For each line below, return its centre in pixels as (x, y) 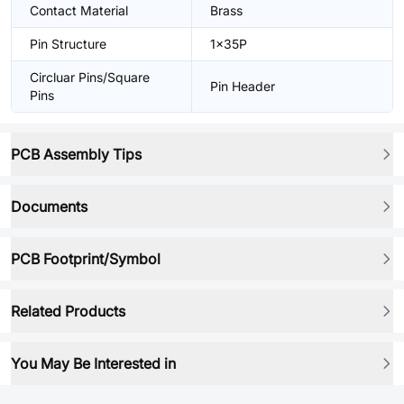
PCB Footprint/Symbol (86, 259)
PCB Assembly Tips (76, 154)
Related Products (68, 311)
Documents (49, 207)
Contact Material (79, 10)
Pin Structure (68, 44)
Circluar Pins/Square (90, 77)
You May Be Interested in (93, 363)
